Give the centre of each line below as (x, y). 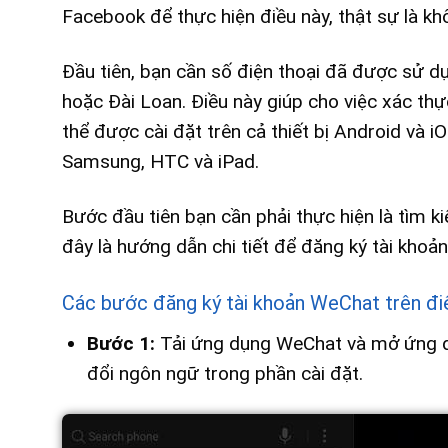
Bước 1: (120, 343)
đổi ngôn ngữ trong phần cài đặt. (224, 373)
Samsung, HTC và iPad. (160, 162)
